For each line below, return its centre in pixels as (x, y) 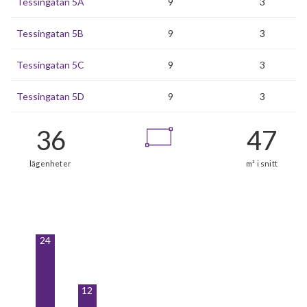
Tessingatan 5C (50, 64)
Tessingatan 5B (50, 33)
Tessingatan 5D (50, 96)
